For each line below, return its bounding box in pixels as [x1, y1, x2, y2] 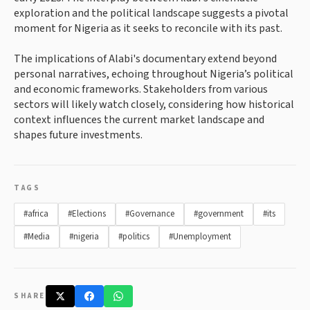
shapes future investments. [14, 127, 143, 143]
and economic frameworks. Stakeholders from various [14, 82, 268, 98]
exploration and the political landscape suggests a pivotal [14, 6, 289, 21]
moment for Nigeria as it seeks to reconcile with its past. [14, 21, 282, 37]
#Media [24, 230, 50, 244]
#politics [118, 230, 149, 244]
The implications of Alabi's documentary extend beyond [14, 51, 277, 67]
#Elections [68, 208, 106, 221]
